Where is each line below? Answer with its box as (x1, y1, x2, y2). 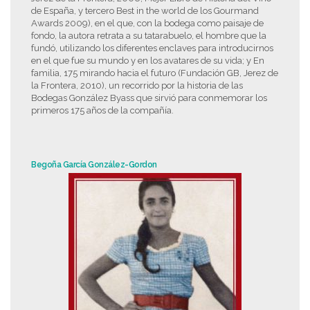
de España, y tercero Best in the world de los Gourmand (31, 6, 259, 16)
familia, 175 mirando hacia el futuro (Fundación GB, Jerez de (31, 68, 278, 78)
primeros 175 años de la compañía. (31, 105, 174, 116)
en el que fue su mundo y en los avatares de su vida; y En (31, 55, 264, 66)
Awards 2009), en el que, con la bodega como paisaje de (31, 18, 264, 28)
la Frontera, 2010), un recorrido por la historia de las (31, 80, 243, 91)
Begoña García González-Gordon (31, 160, 157, 170)
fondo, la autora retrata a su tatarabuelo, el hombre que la (31, 30, 266, 41)
